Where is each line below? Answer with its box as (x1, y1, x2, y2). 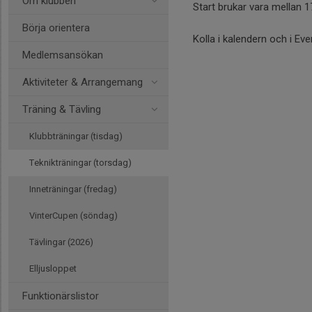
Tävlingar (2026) (29, 237, 93, 247)
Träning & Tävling (22, 103, 101, 116)
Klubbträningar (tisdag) (29, 131, 123, 141)
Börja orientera (22, 22, 90, 34)
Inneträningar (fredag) (29, 184, 117, 194)
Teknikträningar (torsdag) (29, 157, 132, 168)
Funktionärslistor (22, 290, 99, 302)
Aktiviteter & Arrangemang (22, 76, 143, 88)
